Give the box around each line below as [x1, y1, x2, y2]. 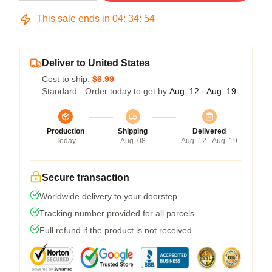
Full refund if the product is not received [39, 225, 192, 235]
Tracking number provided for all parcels [39, 208, 194, 218]
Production [47, 127, 84, 135]
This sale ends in [34, 13, 112, 24]
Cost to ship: [42, 74, 92, 84]
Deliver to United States [42, 58, 150, 68]
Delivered [192, 127, 226, 135]
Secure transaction [42, 172, 129, 183]
